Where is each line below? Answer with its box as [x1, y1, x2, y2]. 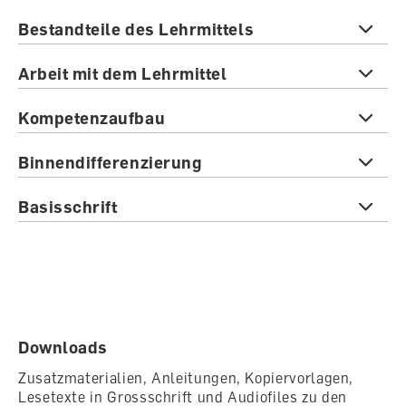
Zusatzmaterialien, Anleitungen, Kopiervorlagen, [18, 368, 354, 387]
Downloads [18, 336, 108, 357]
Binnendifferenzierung [18, 151, 202, 172]
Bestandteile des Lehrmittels [18, 18, 255, 39]
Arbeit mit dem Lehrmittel [18, 63, 227, 83]
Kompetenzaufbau [18, 107, 166, 128]
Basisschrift [18, 196, 118, 217]
